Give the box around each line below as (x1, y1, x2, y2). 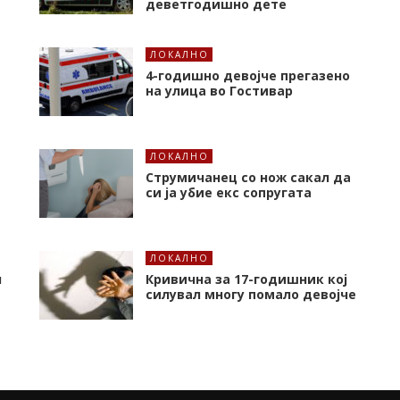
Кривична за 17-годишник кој (146, 271, 347, 288)
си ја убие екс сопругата (146, 184, 312, 202)
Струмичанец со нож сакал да (146, 169, 351, 187)
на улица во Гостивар (146, 82, 293, 100)
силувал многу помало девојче (146, 286, 356, 304)
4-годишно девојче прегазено (146, 67, 350, 85)
